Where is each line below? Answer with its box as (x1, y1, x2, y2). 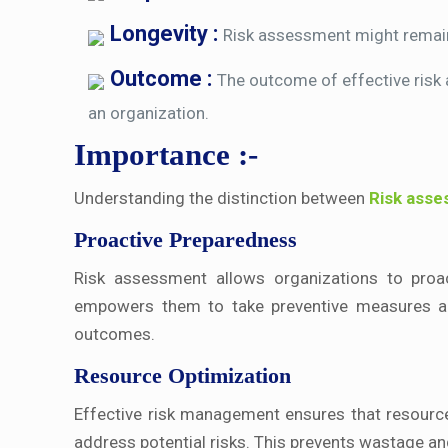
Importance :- (74, 137, 259, 173)
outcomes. (74, 324, 156, 345)
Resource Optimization (74, 363, 292, 389)
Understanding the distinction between (74, 188, 370, 209)
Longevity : (110, 21, 224, 47)
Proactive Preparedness (74, 227, 298, 253)
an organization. (88, 103, 210, 124)
